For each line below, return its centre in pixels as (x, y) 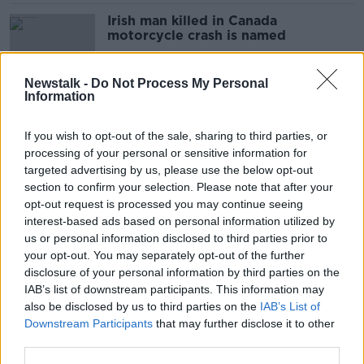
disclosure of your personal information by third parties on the (182, 272)
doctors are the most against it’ (212, 219)
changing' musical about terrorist (218, 127)
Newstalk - (58, 83)
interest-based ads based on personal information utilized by (180, 221)
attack (128, 142)
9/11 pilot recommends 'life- (201, 113)
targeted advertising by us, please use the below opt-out (169, 169)
